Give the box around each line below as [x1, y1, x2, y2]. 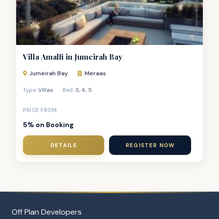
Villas [38, 86, 53, 94]
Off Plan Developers [12, 206, 82, 217]
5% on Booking [23, 120, 74, 129]
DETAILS [50, 141, 77, 149]
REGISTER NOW [126, 141, 175, 149]
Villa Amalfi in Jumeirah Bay [23, 51, 122, 62]
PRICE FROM [23, 106, 57, 113]
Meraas [85, 69, 107, 77]
